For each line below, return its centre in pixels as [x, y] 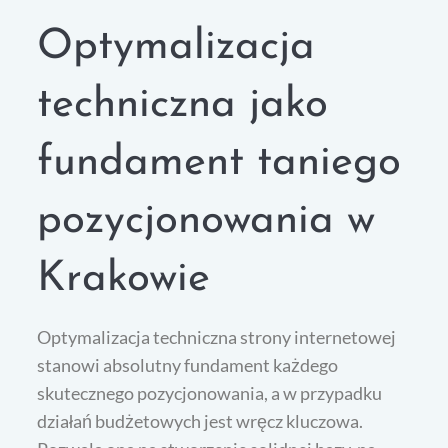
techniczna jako [183, 105]
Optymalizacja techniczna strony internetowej [217, 336]
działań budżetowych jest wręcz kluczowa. [200, 420]
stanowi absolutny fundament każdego [188, 364]
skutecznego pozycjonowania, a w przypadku [210, 392]
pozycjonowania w [206, 221]
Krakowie [124, 279]
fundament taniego [219, 163]
